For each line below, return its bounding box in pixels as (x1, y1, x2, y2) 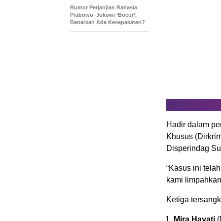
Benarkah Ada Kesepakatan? (70, 19, 145, 26)
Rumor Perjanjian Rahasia (70, 4, 137, 11)
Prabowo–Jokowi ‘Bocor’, (70, 12, 137, 18)
